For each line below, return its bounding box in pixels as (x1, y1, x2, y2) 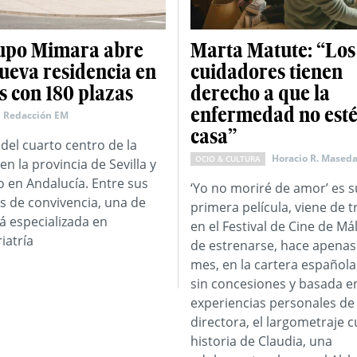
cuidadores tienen (190, 60, 343, 84)
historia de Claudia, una (190, 332, 333, 351)
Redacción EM (3, 108, 69, 123)
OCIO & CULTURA (195, 153, 261, 165)
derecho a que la (190, 81, 331, 106)
